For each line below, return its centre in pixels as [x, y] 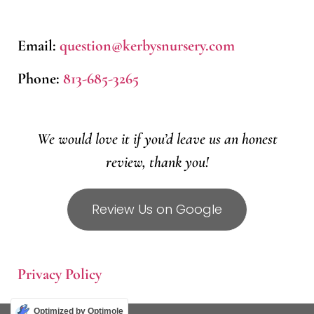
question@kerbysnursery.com [147, 45]
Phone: [40, 79]
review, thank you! [157, 162]
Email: [39, 45]
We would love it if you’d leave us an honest [157, 139]
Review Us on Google [157, 209]
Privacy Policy [60, 274]
